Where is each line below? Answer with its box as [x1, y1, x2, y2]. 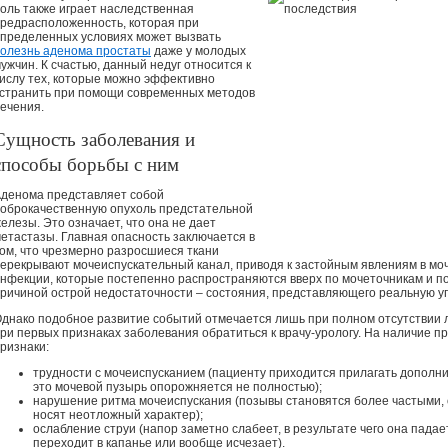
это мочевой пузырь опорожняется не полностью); [33, 380, 322, 394]
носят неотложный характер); [33, 408, 203, 422]
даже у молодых [151, 44, 246, 58]
